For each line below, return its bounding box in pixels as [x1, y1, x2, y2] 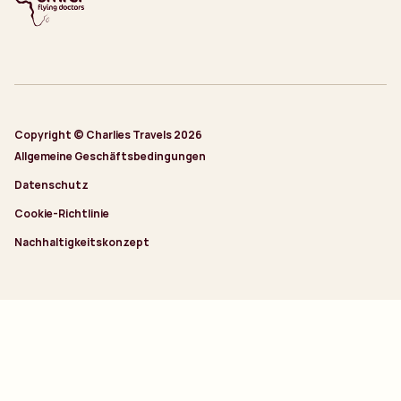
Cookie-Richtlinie [14, 206, 109, 222]
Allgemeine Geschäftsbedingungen [14, 149, 206, 165]
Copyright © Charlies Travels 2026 [14, 127, 202, 143]
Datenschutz [14, 177, 89, 193]
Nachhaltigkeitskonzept [14, 235, 149, 251]
